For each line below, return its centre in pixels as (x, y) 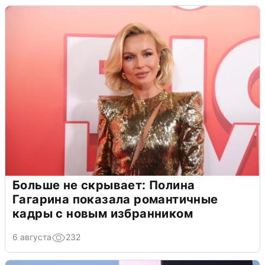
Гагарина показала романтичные (115, 199)
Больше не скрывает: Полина (104, 185)
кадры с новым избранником (103, 213)
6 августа (32, 237)
